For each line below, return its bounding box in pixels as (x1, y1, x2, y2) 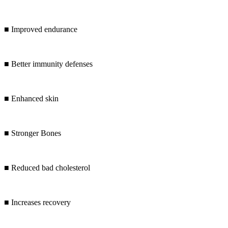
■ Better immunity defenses (4, 60, 93, 69)
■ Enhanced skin (4, 94, 59, 103)
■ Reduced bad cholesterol (4, 163, 90, 173)
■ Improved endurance (4, 25, 77, 34)
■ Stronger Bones (4, 129, 61, 138)
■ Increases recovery (4, 198, 71, 207)
